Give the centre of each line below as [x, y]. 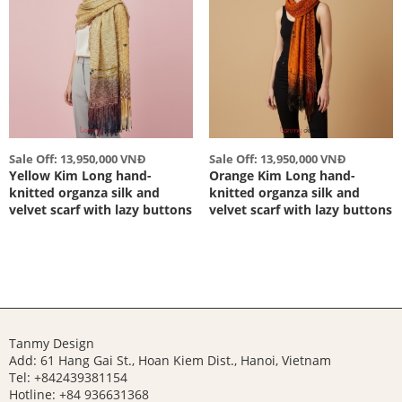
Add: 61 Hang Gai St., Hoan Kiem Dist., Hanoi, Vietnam [170, 360]
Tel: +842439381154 [70, 377]
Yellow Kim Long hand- [80, 175]
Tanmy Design [52, 343]
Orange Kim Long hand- [282, 175]
